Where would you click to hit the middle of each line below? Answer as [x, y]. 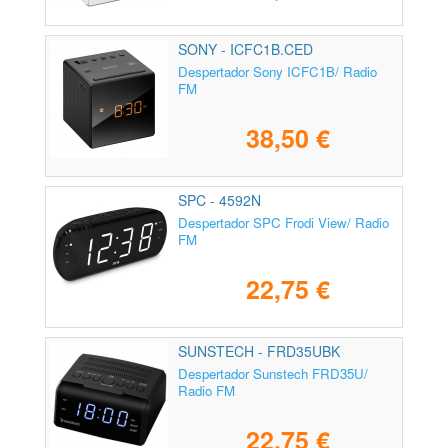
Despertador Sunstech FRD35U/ [273, 374]
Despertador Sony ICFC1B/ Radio [277, 72]
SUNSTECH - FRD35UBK [259, 351]
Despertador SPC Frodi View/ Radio [283, 223]
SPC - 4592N [219, 200]
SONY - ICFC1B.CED [245, 49]
